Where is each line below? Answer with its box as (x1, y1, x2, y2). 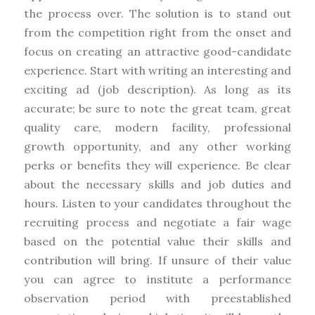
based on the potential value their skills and (23, 233, 292, 248)
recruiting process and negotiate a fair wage (23, 214, 292, 229)
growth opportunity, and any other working (23, 139, 292, 153)
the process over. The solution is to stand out (23, 6, 292, 20)
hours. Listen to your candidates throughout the (23, 195, 292, 210)
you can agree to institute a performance (23, 271, 292, 286)
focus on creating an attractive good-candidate (23, 44, 292, 58)
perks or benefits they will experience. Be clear (23, 157, 292, 172)
